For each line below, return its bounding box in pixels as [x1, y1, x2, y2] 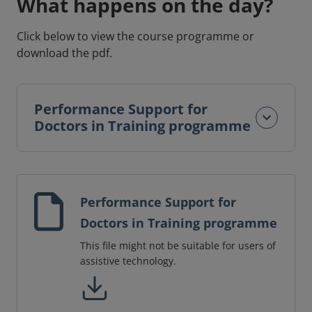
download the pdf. [17, 45, 112, 61]
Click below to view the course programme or [17, 29, 254, 45]
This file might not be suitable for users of [80, 239, 276, 253]
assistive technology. [80, 254, 176, 268]
